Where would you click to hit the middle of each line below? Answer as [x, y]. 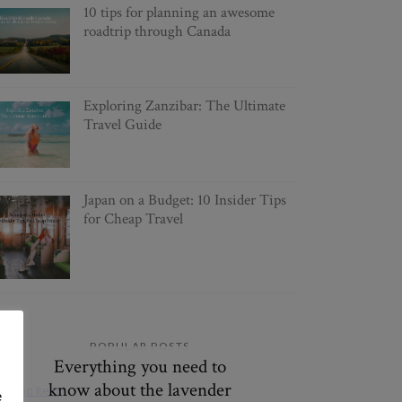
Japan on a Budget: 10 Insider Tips [184, 201]
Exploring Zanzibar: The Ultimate [184, 105]
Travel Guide [122, 124]
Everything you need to [140, 367]
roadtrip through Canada [157, 31]
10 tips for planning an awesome [179, 13]
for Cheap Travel [133, 219]
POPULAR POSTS [140, 345]
